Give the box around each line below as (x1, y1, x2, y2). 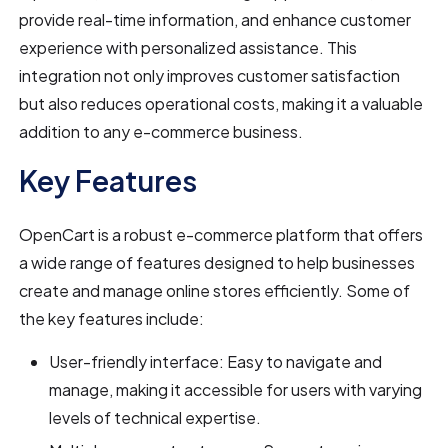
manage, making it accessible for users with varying (49, 378, 423, 400)
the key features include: (19, 307, 205, 329)
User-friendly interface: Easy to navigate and (49, 350, 383, 372)
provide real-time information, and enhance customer (19, 8, 412, 30)
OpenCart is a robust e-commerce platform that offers (19, 223, 424, 245)
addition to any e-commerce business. (19, 120, 304, 142)
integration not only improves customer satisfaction (19, 64, 401, 86)
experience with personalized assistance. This (19, 36, 358, 58)
